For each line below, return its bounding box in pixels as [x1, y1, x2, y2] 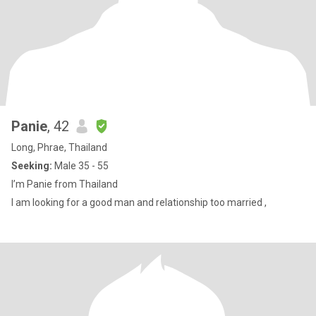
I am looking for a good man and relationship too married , [11, 197, 269, 208]
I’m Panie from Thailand [11, 178, 118, 190]
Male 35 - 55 [52, 160, 109, 171]
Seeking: [11, 160, 52, 171]
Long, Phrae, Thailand [11, 142, 107, 153]
